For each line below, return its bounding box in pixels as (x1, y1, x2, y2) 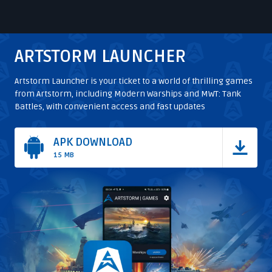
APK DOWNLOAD (53, 135, 132, 149)
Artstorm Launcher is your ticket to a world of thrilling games (15, 76, 253, 86)
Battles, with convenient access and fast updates (15, 101, 205, 112)
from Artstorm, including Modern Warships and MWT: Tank (15, 89, 241, 99)
